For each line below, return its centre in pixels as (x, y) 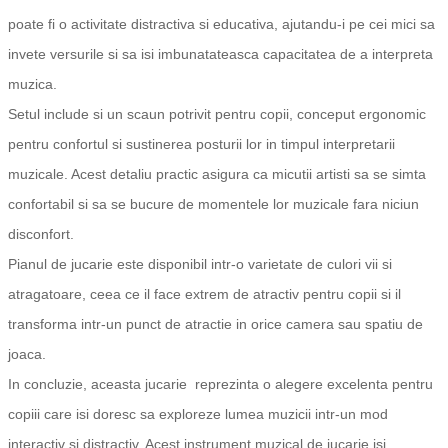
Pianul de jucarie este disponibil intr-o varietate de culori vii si (200, 264)
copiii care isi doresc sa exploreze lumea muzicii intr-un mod (198, 414)
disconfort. (41, 234)
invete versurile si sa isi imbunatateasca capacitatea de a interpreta (220, 54)
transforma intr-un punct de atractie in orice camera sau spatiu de (215, 324)
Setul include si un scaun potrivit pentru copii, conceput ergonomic (217, 114)
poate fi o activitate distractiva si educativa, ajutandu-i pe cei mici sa (221, 24)
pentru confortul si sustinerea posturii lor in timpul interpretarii (201, 144)
